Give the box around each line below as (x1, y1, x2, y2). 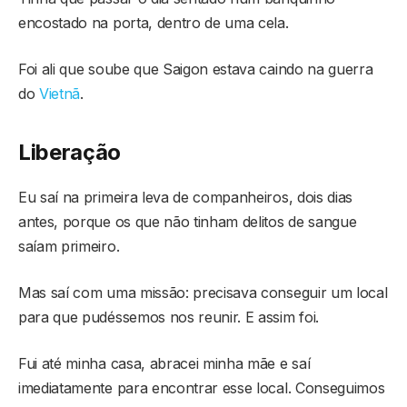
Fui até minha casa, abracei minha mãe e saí (18, 353, 311, 372)
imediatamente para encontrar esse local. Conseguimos (18, 378, 385, 397)
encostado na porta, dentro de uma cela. (18, 14, 289, 33)
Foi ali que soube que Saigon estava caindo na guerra (18, 60, 373, 79)
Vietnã (39, 84, 81, 104)
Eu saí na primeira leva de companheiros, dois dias (18, 187, 352, 206)
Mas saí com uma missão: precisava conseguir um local (18, 283, 388, 302)
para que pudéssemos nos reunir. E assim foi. (18, 307, 319, 326)
